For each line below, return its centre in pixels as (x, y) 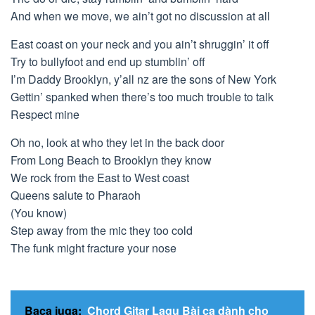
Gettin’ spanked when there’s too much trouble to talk (142, 97)
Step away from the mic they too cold (102, 230)
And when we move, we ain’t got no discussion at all (140, 16)
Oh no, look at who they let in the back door (117, 142)
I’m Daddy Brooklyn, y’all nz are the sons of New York (143, 79)
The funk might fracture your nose (94, 248)
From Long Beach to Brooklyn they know (111, 160)
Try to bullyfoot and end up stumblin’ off (108, 62)
